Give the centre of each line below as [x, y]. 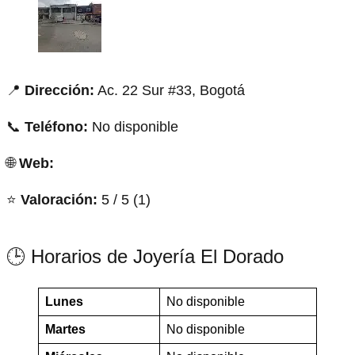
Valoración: [59, 199]
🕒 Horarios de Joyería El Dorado [145, 256]
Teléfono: [56, 126]
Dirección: [59, 90]
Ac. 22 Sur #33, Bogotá [170, 90]
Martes [65, 329]
